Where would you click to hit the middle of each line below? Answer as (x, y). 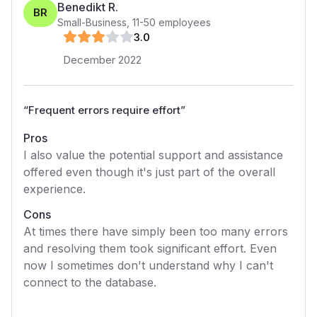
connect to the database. (90, 282)
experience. (54, 189)
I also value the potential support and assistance (153, 155)
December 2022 (102, 60)
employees (183, 22)
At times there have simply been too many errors (156, 231)
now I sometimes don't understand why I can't (148, 265)
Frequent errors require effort (104, 110)
